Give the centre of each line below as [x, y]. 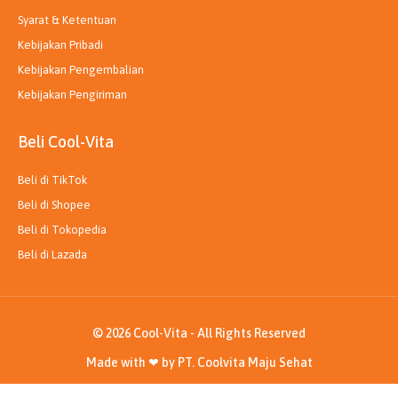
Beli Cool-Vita [66, 141]
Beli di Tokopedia [62, 229]
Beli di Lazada [52, 254]
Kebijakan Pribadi [60, 44]
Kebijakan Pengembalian [81, 69]
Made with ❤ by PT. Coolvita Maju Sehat [199, 362]
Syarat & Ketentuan [67, 20]
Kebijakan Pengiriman [72, 94]
